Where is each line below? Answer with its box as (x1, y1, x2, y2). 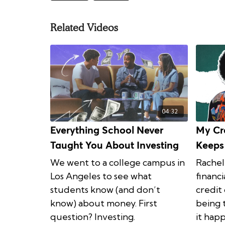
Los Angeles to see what (50, 170, 152, 182)
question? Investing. (50, 211, 135, 223)
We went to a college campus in (50, 157, 185, 169)
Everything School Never (50, 126, 163, 136)
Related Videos (50, 22, 118, 34)
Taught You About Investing (50, 141, 179, 151)
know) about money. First (50, 197, 157, 209)
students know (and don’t (50, 184, 160, 196)
